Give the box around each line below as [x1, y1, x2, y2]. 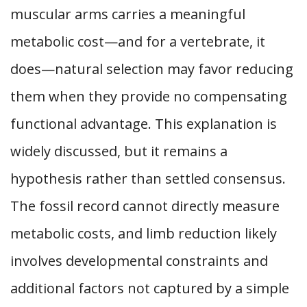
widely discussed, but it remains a [10, 142, 228, 160]
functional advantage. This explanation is [10, 114, 277, 133]
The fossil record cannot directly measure [10, 197, 280, 215]
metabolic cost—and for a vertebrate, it [10, 32, 265, 51]
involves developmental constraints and [10, 251, 268, 270]
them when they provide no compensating [10, 87, 287, 106]
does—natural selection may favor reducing [10, 60, 293, 78]
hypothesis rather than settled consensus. [10, 169, 286, 188]
